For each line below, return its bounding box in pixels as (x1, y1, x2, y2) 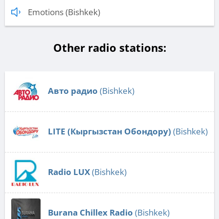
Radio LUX (48, 166, 90, 177)
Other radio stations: (53, 40, 166, 55)
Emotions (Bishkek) (28, 6, 100, 18)
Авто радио (48, 85, 98, 96)
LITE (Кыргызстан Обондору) (48, 125, 171, 137)
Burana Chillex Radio (48, 206, 133, 218)
